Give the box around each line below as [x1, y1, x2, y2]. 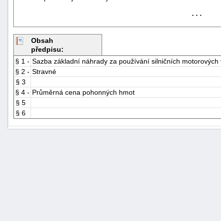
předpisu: [31, 45, 64, 53]
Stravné [32, 67, 56, 75]
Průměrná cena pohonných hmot [32, 88, 135, 96]
